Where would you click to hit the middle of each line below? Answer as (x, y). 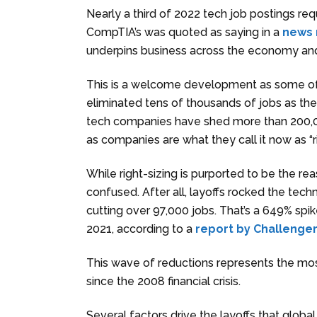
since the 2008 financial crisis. (163, 281)
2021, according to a (141, 229)
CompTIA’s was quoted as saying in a (184, 32)
